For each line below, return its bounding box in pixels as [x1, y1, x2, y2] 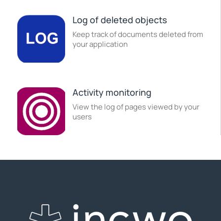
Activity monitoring [72, 86, 151, 99]
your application [72, 39, 128, 50]
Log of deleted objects [72, 14, 167, 26]
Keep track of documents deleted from [72, 29, 203, 40]
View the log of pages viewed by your [72, 102, 199, 112]
